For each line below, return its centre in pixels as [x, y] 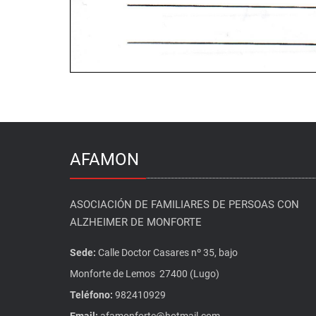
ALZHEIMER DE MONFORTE [136, 222]
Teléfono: [91, 295]
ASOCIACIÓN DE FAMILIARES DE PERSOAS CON [184, 205]
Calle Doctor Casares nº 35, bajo [167, 253]
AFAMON [104, 159]
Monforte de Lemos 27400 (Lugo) [145, 274]
